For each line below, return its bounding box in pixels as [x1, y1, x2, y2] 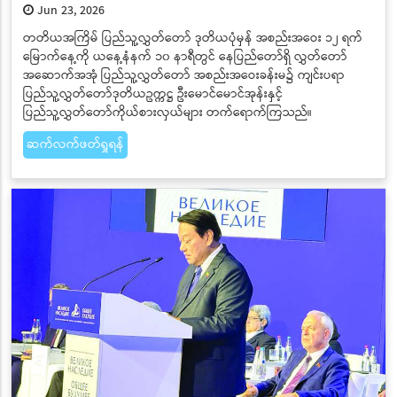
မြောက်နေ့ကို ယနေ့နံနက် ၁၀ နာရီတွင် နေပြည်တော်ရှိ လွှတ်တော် [22, 46, 347, 66]
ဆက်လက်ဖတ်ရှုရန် [26, 134, 124, 154]
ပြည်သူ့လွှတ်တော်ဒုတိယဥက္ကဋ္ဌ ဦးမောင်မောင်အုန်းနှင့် [22, 83, 283, 104]
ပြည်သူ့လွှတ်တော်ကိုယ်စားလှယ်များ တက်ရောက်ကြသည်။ [22, 102, 312, 122]
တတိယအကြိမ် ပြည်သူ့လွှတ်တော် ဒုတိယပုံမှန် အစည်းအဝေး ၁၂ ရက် [22, 27, 362, 48]
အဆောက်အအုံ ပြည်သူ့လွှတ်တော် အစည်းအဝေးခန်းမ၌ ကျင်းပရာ [22, 65, 345, 85]
